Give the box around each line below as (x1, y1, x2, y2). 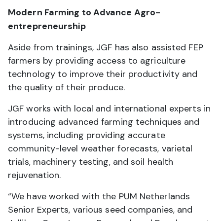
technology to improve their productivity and (8, 68, 198, 80)
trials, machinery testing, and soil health (8, 156, 174, 168)
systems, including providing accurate (8, 129, 165, 142)
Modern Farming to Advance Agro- (8, 6, 161, 19)
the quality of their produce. (8, 81, 125, 94)
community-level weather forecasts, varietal (8, 143, 193, 155)
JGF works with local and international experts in (8, 103, 211, 115)
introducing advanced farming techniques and (8, 116, 200, 128)
